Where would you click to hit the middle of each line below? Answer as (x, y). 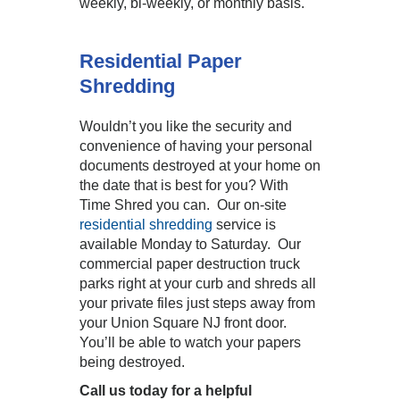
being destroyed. (132, 362)
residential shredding (146, 225)
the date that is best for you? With (184, 185)
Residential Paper (161, 61)
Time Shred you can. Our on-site (183, 205)
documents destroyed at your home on (200, 166)
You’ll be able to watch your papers (190, 342)
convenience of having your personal (196, 146)
